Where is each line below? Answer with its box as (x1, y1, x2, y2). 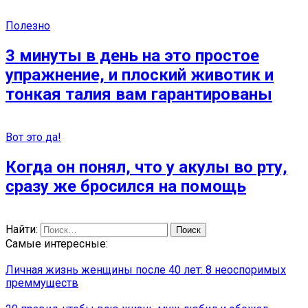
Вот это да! (5, 130, 61, 144)
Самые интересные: (5, 236, 108, 250)
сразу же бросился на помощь (5, 176, 246, 196)
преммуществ (5, 276, 78, 289)
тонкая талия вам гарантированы (5, 85, 272, 104)
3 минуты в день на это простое (5, 46, 259, 66)
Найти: (5, 222, 38, 236)
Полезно (5, 19, 50, 33)
